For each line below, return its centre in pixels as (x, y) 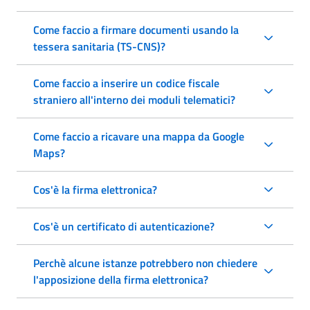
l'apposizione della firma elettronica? (121, 279)
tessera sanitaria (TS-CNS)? (99, 46)
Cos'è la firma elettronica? (95, 189)
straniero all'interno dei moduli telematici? (134, 99)
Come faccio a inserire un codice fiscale (126, 83)
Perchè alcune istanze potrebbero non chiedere (145, 263)
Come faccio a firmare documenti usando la (136, 29)
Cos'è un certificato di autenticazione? (124, 226)
